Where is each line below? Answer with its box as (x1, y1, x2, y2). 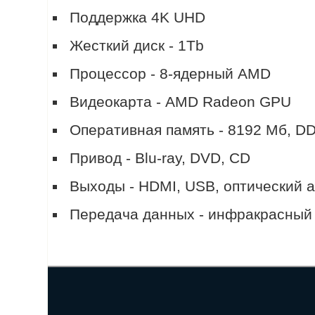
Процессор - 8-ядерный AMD (70, 65, 271, 82)
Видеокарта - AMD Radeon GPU (70, 94, 292, 110)
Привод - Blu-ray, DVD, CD (70, 150, 251, 167)
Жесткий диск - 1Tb (70, 37, 205, 54)
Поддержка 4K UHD (70, 9, 206, 26)
